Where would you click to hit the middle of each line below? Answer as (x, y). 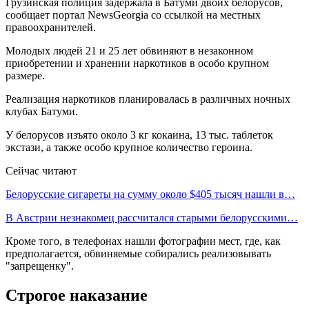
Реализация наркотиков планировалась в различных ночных (148, 99)
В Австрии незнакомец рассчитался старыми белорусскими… (152, 217)
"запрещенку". (40, 266)
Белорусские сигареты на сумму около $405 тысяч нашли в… (150, 194)
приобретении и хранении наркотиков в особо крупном (137, 63)
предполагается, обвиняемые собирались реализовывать (138, 253)
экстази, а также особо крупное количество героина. (129, 147)
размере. (25, 75)
